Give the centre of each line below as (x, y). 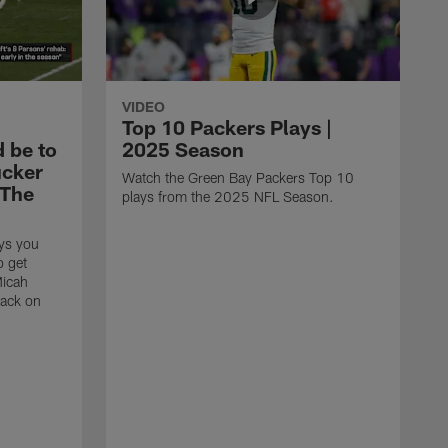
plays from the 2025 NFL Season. (228, 196)
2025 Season (183, 148)
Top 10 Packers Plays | (227, 126)
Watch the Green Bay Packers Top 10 (238, 177)
